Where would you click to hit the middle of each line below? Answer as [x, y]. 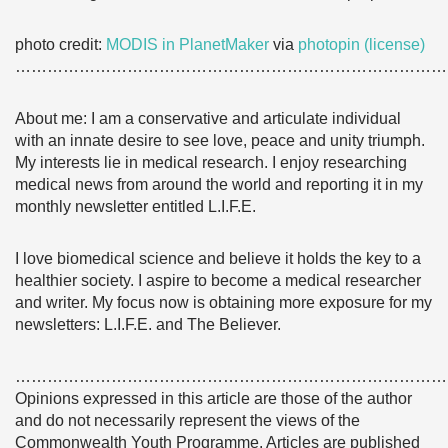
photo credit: [60, 44]
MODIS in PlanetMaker [187, 44]
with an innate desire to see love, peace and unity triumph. [220, 140]
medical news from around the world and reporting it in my [219, 184]
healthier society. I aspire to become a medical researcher [218, 280]
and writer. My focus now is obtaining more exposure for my [223, 302]
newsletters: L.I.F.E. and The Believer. [148, 324]
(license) [394, 44]
